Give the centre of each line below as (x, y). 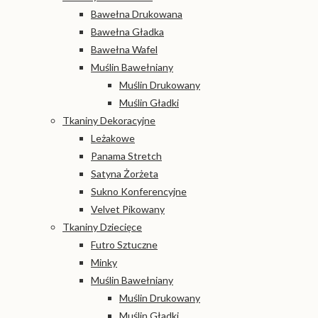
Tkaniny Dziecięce (102, 227)
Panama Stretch (126, 156)
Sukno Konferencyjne (139, 192)
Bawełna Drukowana (137, 14)
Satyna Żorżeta (125, 174)
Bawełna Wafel (124, 50)
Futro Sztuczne (124, 245)
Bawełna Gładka (127, 32)
